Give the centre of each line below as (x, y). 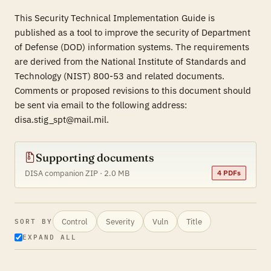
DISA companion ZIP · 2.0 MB (77, 173)
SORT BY (34, 221)
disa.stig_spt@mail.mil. (62, 119)
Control (74, 221)
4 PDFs (229, 173)
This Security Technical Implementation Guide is (115, 18)
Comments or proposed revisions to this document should (133, 90)
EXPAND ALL (50, 237)
